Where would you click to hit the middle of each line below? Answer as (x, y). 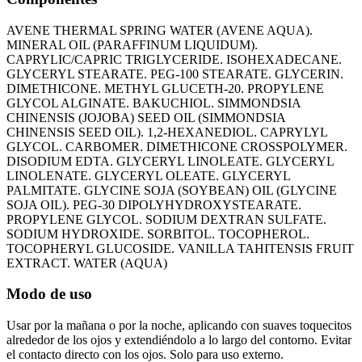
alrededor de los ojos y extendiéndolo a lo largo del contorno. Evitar (179, 340)
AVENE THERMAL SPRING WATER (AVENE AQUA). (160, 30)
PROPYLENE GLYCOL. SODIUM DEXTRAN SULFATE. (166, 219)
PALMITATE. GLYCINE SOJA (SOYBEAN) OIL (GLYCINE (172, 190)
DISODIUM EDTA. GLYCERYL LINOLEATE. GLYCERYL (170, 161)
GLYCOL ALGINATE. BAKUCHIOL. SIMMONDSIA (154, 103)
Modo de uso (49, 294)
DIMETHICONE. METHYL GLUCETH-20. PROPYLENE (165, 88)
